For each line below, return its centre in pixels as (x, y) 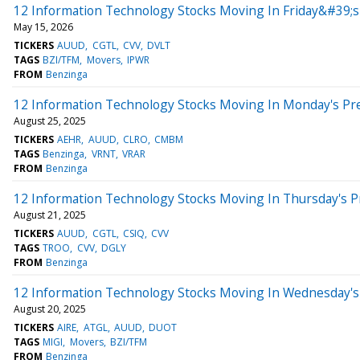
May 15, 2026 (43, 27)
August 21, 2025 (50, 215)
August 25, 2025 (50, 121)
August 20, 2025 (50, 309)
